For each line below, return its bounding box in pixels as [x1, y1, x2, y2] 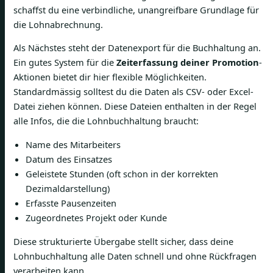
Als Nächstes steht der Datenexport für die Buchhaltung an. [13, 41, 261, 54]
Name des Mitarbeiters [26, 138, 121, 151]
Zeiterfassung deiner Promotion [116, 56, 259, 69]
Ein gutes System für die [13, 56, 116, 69]
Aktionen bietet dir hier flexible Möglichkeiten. [13, 71, 207, 83]
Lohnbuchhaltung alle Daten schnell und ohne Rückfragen [13, 249, 257, 262]
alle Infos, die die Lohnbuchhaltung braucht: [13, 115, 199, 127]
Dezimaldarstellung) [26, 182, 110, 195]
